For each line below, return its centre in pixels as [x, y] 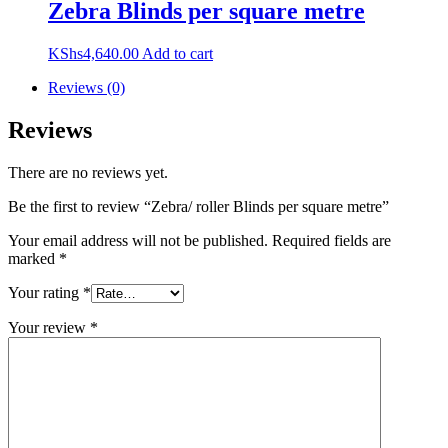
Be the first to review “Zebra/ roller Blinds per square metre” [198, 206]
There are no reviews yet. [88, 172]
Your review [49, 327]
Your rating [45, 292]
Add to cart [177, 53]
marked [33, 258]
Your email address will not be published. [138, 240]
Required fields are [331, 240]
